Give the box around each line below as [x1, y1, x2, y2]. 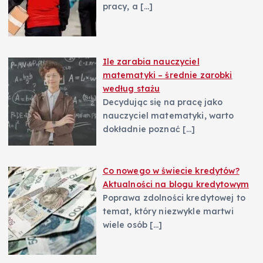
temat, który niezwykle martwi [102, 205, 234, 217]
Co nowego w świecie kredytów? [102, 165, 240, 176]
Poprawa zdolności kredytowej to [102, 192, 245, 203]
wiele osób [102, 219, 150, 230]
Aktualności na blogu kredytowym [102, 178, 249, 190]
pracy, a [102, 1, 140, 12]
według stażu [102, 83, 160, 94]
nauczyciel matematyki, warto [102, 110, 234, 121]
